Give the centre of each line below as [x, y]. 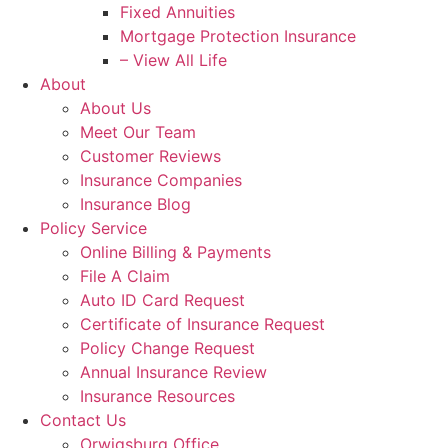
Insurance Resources [157, 395]
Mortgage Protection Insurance [238, 35]
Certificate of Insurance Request [202, 323]
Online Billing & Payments [175, 251]
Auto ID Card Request [162, 299]
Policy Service [93, 227]
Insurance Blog [135, 203]
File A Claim [125, 275]
